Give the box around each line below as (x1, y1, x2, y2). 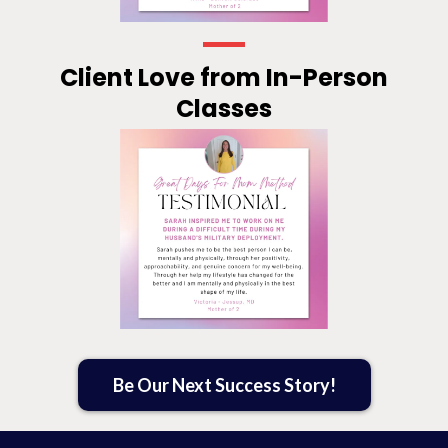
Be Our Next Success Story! (112, 374, 336, 397)
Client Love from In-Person (60, 61, 388, 95)
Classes (176, 92, 272, 126)
